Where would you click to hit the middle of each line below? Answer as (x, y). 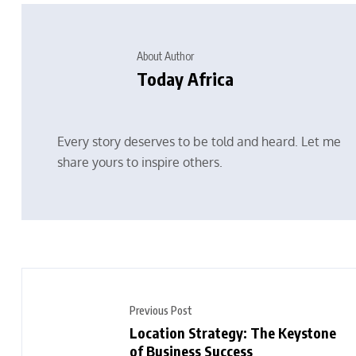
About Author (165, 56)
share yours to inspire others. (140, 162)
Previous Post (161, 310)
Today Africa (185, 78)
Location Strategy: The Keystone (233, 332)
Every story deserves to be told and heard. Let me (199, 141)
